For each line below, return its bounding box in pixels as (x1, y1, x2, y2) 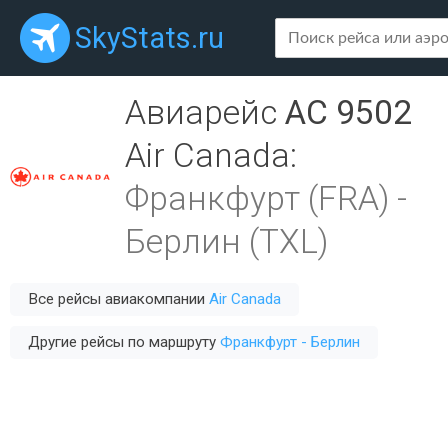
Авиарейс (125, 93, 285, 132)
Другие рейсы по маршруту (28, 333, 220, 351)
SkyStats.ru (75, 21, 224, 55)
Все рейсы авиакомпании (28, 290, 209, 308)
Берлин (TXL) (125, 222, 328, 261)
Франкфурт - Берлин (220, 333, 360, 351)
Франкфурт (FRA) (125, 179, 389, 218)
